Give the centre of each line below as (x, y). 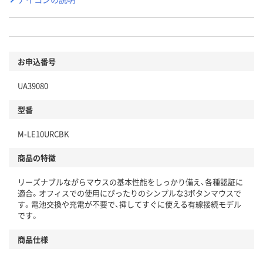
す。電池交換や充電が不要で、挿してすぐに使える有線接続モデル (129, 204)
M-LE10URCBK (43, 134)
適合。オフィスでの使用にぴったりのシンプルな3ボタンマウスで (129, 193)
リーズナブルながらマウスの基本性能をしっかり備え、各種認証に (130, 182)
